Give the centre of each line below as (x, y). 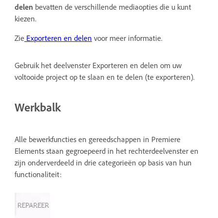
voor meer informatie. (127, 38)
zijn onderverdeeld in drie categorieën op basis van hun (103, 163)
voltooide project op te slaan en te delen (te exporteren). (105, 77)
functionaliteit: (38, 174)
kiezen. (26, 19)
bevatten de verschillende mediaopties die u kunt (112, 7)
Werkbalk (38, 107)
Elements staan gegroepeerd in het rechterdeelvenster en (107, 151)
